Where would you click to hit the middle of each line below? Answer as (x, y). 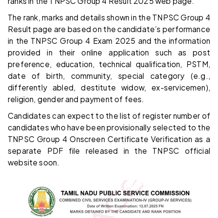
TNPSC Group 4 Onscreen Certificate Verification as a (109, 139)
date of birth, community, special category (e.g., (109, 76)
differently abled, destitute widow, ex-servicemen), (109, 88)
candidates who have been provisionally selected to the (109, 127)
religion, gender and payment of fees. (76, 99)
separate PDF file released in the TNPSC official (109, 151)
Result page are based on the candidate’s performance (109, 29)
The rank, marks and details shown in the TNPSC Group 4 (109, 18)
